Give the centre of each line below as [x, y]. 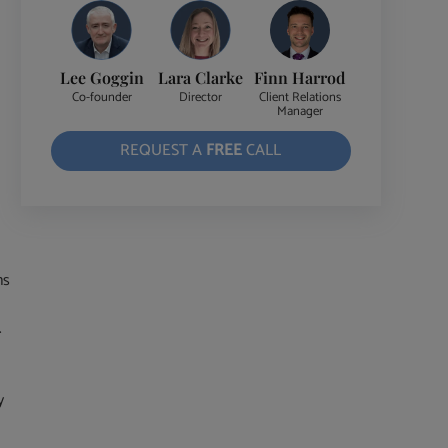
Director [201, 98]
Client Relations [299, 98]
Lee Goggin [101, 77]
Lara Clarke [201, 77]
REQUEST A [163, 151]
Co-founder [101, 98]
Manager [299, 112]
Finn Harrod [300, 77]
